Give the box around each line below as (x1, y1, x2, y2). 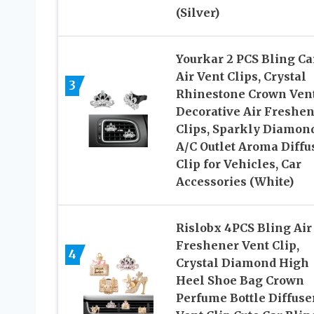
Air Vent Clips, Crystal (175, 69, 306, 83)
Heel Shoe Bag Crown (175, 273, 304, 287)
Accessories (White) (175, 174, 294, 189)
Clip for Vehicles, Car (175, 156, 301, 171)
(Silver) (175, 5, 219, 20)
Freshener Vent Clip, (175, 238, 299, 252)
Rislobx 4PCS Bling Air (175, 220, 312, 235)
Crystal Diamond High (175, 255, 309, 270)
